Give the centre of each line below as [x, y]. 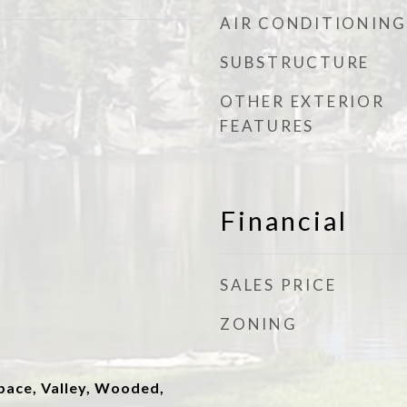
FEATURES [267, 126]
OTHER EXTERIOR [303, 101]
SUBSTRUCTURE [295, 62]
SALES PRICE [278, 285]
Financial [284, 220]
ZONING [259, 324]
